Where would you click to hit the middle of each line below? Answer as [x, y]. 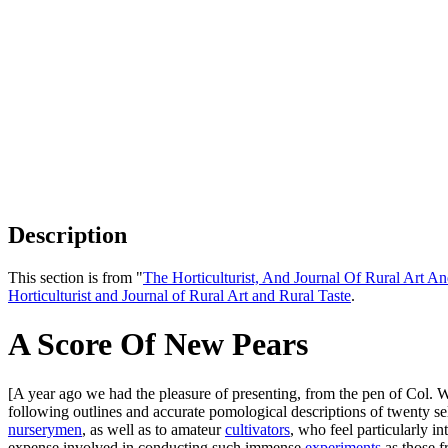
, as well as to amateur [153, 429]
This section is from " [75, 277]
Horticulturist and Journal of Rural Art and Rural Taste [179, 295]
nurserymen [45, 429]
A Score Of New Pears [158, 344]
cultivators [257, 429]
